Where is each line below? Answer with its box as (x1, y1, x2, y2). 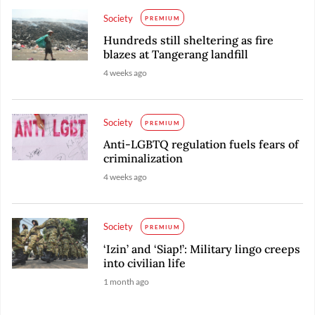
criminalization (103, 151, 184, 166)
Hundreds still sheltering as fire (103, 33, 274, 48)
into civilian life (103, 255, 186, 270)
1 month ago (103, 276, 150, 287)
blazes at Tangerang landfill (103, 47, 249, 62)
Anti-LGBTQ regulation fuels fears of (103, 137, 300, 152)
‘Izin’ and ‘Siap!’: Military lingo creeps (103, 241, 301, 256)
